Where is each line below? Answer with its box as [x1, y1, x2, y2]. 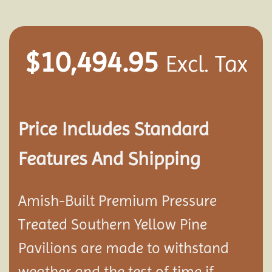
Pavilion [18, 239, 70, 257]
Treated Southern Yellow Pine [18, 216, 207, 234]
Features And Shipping [18, 148, 200, 170]
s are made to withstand [70, 239, 229, 257]
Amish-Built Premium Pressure [18, 192, 217, 210]
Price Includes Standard [18, 118, 209, 140]
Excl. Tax [165, 50, 248, 77]
